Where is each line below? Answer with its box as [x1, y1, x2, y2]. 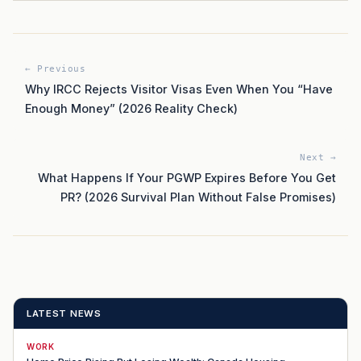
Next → [300, 151, 336, 163]
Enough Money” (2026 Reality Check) [25, 101, 238, 115]
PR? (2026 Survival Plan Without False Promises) [60, 189, 336, 204]
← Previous [25, 63, 85, 74]
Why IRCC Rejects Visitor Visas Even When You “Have [25, 81, 333, 96]
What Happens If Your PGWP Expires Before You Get [38, 170, 336, 185]
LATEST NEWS [27, 307, 102, 319]
